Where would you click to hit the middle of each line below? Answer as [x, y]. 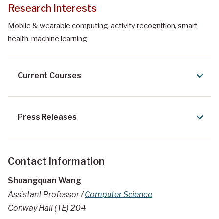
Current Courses [49, 76]
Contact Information [56, 162]
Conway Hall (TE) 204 [47, 208]
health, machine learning [47, 39]
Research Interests [52, 9]
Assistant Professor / [46, 195]
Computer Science [118, 195]
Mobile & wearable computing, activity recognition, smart [103, 26]
